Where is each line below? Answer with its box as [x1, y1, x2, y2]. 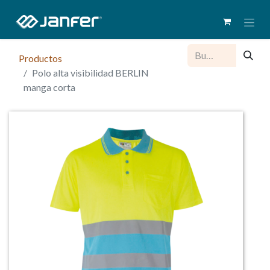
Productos [19, 52, 62, 64]
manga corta [24, 81, 75, 93]
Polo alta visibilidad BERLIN [32, 66, 149, 78]
